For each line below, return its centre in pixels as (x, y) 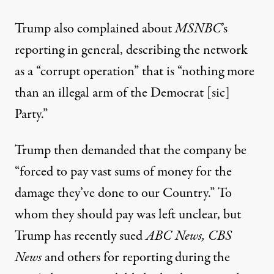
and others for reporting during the (137, 258)
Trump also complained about (95, 29)
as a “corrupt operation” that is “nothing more (135, 72)
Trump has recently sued (80, 236)
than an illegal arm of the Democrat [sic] (122, 93)
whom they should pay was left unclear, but (128, 215)
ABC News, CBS (189, 236)
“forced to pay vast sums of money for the (123, 172)
